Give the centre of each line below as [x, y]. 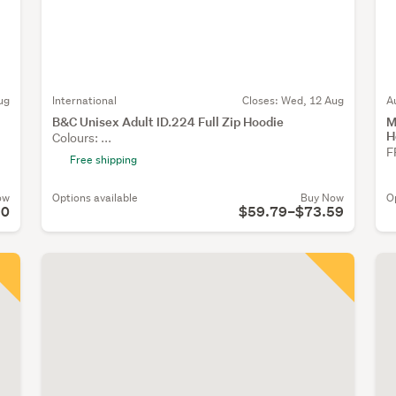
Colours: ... [82, 138]
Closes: [261, 101]
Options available [95, 198]
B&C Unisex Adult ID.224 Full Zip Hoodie [168, 122]
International [84, 101]
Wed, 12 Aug [312, 101]
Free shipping [103, 160]
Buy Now [322, 198]
